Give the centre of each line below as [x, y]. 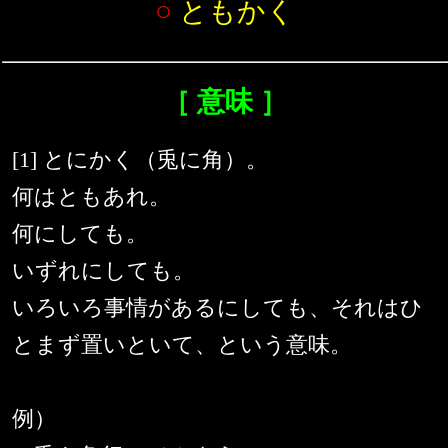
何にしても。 [80, 234]
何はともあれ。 [91, 197]
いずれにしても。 [103, 271]
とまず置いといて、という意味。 [182, 345]
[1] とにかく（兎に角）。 [140, 160]
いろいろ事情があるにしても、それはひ [217, 308]
